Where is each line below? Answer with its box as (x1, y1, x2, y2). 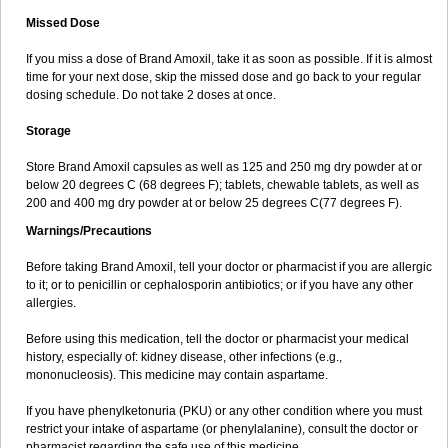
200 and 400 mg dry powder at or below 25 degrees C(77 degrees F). (26, 196, 402, 210)
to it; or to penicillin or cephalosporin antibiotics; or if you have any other (26, 278, 413, 292)
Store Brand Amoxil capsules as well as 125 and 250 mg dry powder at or (26, 160, 422, 174)
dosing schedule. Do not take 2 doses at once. (26, 88, 276, 102)
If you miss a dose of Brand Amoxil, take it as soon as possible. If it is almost (26, 52, 432, 66)
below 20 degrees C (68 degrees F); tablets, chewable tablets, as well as (26, 178, 419, 192)
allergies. (26, 296, 76, 310)
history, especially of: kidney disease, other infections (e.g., (26, 350, 342, 364)
